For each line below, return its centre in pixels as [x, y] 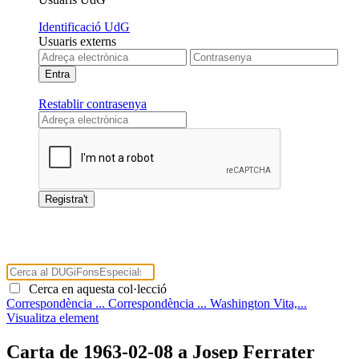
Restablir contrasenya [93, 103]
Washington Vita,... [258, 303]
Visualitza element [52, 317]
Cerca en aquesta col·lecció [95, 288]
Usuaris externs [77, 41]
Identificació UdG [84, 26]
